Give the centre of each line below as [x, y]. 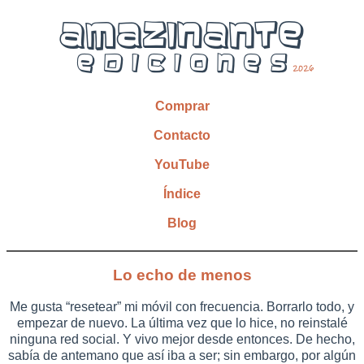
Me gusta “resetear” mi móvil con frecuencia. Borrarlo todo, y [182, 306]
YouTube [182, 164]
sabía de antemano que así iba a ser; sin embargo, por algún [182, 355]
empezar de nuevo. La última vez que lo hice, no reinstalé [182, 323]
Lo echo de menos [182, 275]
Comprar [182, 106]
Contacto [182, 135]
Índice [182, 193]
